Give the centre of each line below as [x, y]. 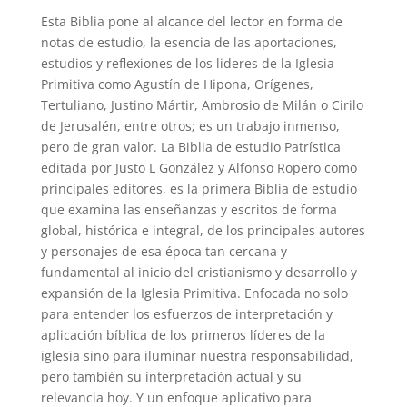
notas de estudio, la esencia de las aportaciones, [189, 43]
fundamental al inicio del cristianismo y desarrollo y [199, 273]
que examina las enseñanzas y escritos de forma [189, 210]
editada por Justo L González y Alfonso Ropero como [199, 168]
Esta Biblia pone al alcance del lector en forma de [191, 22]
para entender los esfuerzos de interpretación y [186, 314]
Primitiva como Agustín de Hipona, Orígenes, [177, 84]
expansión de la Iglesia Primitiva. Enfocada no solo [194, 293]
